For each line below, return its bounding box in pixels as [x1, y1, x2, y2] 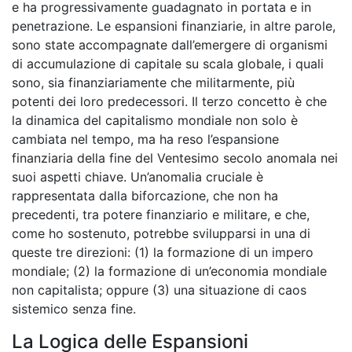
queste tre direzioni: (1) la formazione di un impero [12, 244, 313, 260]
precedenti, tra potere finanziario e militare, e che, [12, 207, 310, 222]
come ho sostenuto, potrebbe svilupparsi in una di [12, 225, 310, 241]
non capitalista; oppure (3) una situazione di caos [12, 282, 306, 298]
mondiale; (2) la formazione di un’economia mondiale [12, 263, 327, 279]
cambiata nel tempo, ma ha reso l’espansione [12, 131, 279, 147]
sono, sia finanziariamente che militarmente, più [12, 75, 295, 90]
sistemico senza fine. [12, 301, 136, 317]
